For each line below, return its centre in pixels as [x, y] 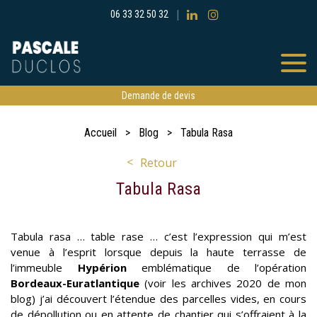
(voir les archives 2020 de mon [223, 283]
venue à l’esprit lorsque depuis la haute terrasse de [158, 252]
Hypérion [102, 267]
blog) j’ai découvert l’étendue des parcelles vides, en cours [158, 299]
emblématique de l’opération [216, 267]
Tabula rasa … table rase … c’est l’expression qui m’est [158, 236]
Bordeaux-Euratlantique [75, 283]
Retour [158, 163]
